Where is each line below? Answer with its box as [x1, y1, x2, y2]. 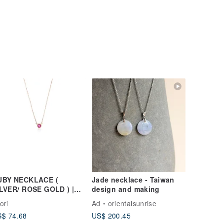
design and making [92, 184, 160, 194]
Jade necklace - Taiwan [92, 175, 175, 185]
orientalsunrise [108, 198, 156, 209]
